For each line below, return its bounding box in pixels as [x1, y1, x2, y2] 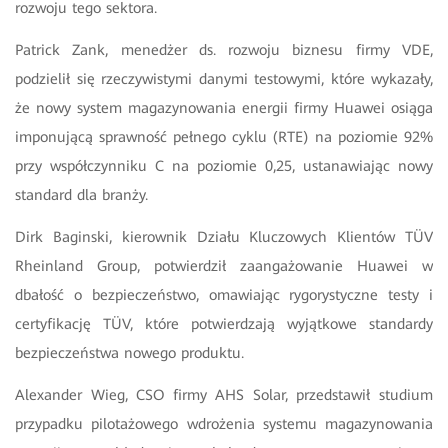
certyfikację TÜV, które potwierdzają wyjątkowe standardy [15, 315, 433, 334]
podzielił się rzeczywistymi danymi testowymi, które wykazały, [15, 70, 433, 89]
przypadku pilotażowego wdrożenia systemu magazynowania [15, 415, 433, 434]
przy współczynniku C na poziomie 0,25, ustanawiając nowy [15, 157, 433, 176]
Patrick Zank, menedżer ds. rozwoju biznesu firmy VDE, [15, 41, 433, 60]
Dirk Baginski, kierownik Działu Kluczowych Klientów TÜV [15, 228, 433, 247]
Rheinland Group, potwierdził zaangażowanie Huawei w [15, 257, 433, 276]
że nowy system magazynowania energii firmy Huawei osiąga [15, 99, 433, 118]
